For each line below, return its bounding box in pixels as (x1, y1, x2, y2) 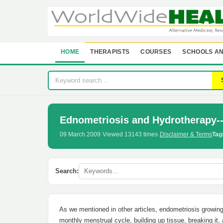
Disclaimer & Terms (160, 131, 212, 138)
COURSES (140, 49, 172, 55)
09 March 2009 (60, 131, 101, 138)
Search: (55, 167, 79, 175)
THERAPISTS (90, 49, 130, 55)
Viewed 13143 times (103, 131, 158, 138)
